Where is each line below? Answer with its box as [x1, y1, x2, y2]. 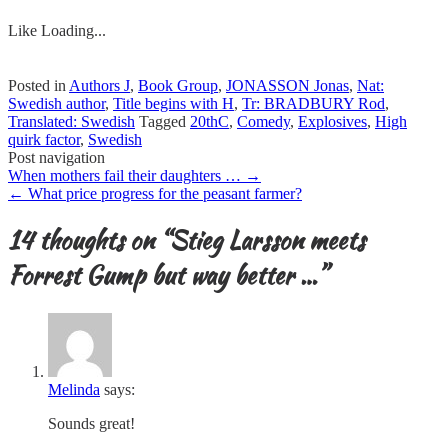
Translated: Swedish [8, 113, 135, 131]
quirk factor [8, 131, 80, 149]
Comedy [237, 113, 290, 131]
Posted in [8, 77, 69, 95]
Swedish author [8, 95, 105, 113]
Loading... [41, 22, 106, 40]
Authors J [69, 77, 130, 95]
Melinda [48, 380, 100, 398]
